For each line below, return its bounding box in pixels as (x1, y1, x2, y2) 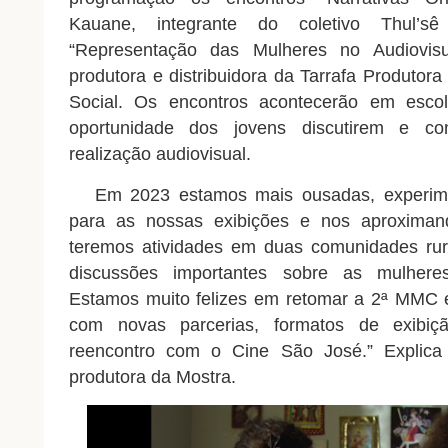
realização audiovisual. (68, 144, 251, 165)
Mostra (175, 367, 231, 388)
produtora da (68, 367, 176, 388)
